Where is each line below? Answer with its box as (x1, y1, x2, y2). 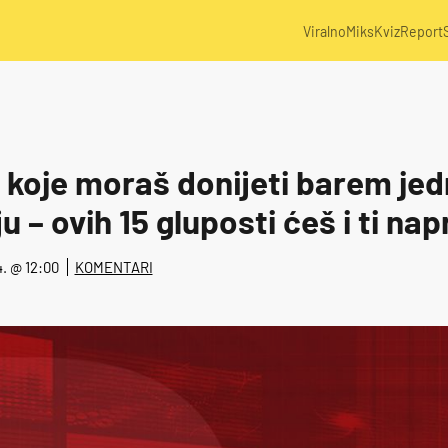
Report (400, 23, 444, 40)
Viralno (303, 23, 347, 40)
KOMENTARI (74, 257, 153, 276)
